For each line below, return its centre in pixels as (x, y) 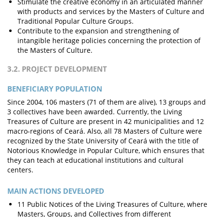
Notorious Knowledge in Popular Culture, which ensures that (106, 150)
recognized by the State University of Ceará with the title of (103, 141)
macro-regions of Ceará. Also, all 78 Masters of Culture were (105, 131)
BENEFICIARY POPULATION (55, 89)
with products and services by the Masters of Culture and (111, 11)
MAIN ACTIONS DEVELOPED (56, 191)
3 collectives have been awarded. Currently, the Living (95, 112)
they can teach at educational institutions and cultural (95, 160)
